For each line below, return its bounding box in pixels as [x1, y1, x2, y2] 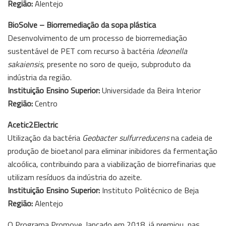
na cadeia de [169, 131, 212, 144]
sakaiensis [8, 58, 43, 70]
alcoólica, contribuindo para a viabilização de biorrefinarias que [8, 157, 216, 170]
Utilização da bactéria [8, 131, 82, 144]
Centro [35, 97, 58, 109]
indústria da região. [8, 71, 72, 83]
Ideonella [156, 44, 187, 57]
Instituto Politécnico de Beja [102, 184, 199, 196]
